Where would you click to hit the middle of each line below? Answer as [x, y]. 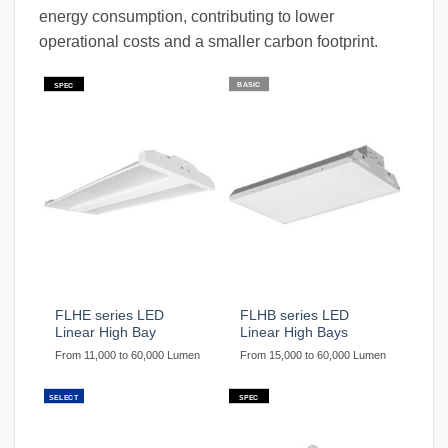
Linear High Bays [294, 333]
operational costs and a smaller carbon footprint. [208, 42]
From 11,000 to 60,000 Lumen [128, 355]
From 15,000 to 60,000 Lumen [313, 355]
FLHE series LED [110, 316]
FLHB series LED [295, 316]
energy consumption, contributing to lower [186, 17]
